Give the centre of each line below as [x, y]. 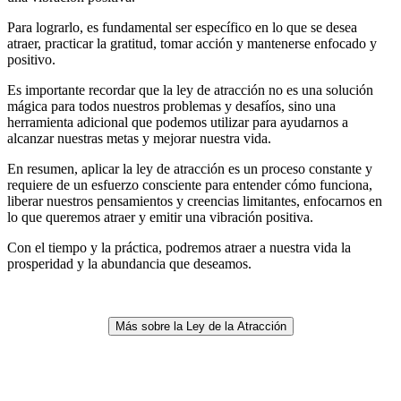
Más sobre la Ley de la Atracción [200, 326]
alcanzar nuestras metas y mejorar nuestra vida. [139, 138]
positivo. [31, 59]
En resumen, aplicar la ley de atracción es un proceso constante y [190, 168]
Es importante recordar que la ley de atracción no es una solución [190, 90]
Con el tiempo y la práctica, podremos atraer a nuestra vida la [179, 247]
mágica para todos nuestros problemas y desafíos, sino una [171, 106]
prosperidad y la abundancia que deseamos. [129, 263]
